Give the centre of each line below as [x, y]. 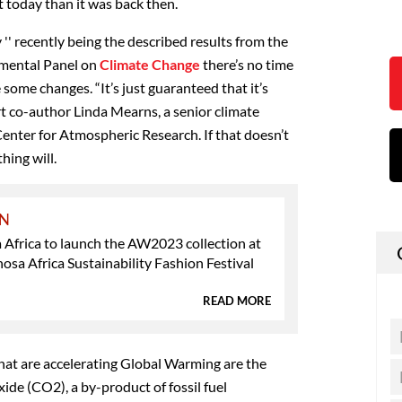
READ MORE [237, 300]
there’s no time [247, 64]
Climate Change [150, 64]
